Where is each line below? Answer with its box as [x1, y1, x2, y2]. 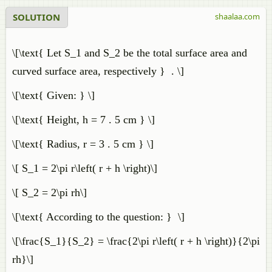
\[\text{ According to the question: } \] [12, 211, 185, 223]
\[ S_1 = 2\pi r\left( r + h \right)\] [12, 162, 157, 174]
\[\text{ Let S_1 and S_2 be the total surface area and [12, 47, 247, 59]
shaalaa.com [215, 11, 260, 22]
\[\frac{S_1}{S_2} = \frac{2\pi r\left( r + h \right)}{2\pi [12, 235, 260, 247]
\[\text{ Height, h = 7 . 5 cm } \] [12, 114, 155, 126]
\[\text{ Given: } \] [12, 89, 95, 101]
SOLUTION [13, 11, 60, 23]
